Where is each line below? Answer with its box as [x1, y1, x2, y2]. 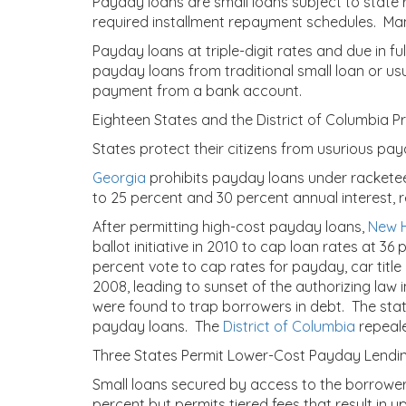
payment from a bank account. [92, 82, 302, 100]
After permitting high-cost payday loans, [92, 217, 368, 236]
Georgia [92, 169, 146, 187]
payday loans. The [92, 317, 223, 335]
